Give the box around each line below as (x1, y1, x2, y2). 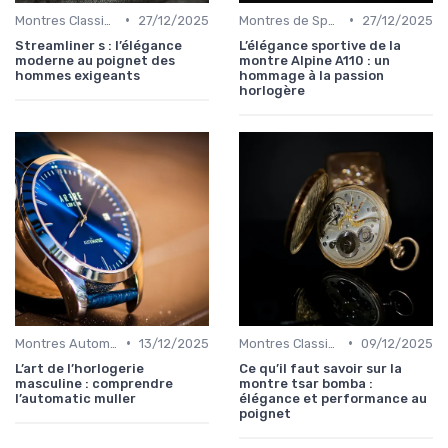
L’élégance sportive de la (239, 37, 401, 53)
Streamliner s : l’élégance (15, 37, 182, 53)
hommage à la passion (239, 67, 384, 83)
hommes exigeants (15, 67, 140, 83)
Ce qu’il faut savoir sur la (239, 360, 402, 376)
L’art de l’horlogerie (15, 360, 144, 376)
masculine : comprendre (15, 375, 173, 391)
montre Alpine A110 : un (239, 52, 390, 68)
